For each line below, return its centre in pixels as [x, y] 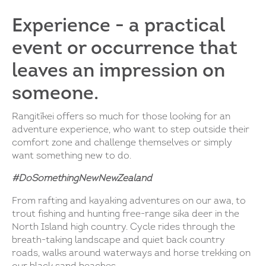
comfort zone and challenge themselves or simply [122, 143]
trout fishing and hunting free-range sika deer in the [126, 214]
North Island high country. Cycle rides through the [123, 227]
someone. [55, 94]
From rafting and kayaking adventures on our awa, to [129, 201]
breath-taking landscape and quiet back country [118, 240]
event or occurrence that [125, 49]
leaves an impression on [118, 72]
